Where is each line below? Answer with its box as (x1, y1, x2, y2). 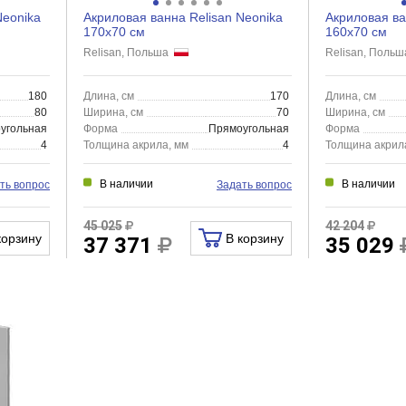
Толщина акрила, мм (82, 139, 188, 151)
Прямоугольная (208, 122, 290, 135)
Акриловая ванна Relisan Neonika (82, 10, 283, 24)
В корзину (221, 230, 284, 246)
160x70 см (324, 24, 387, 39)
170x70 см (82, 24, 145, 39)
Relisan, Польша (82, 46, 174, 59)
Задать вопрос (216, 178, 292, 191)
